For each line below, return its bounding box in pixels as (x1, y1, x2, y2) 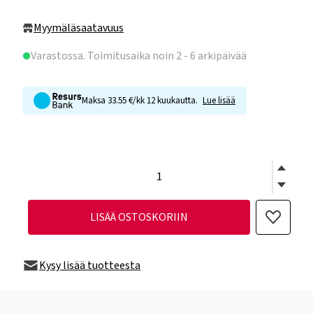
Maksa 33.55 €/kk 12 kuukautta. (82, 94, 200, 107)
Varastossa (31, 48, 83, 64)
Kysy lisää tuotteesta (39, 258, 140, 273)
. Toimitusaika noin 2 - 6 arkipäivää (83, 48, 247, 64)
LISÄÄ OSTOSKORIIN (90, 210, 188, 225)
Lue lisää (203, 94, 235, 107)
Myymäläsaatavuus (34, 20, 124, 36)
